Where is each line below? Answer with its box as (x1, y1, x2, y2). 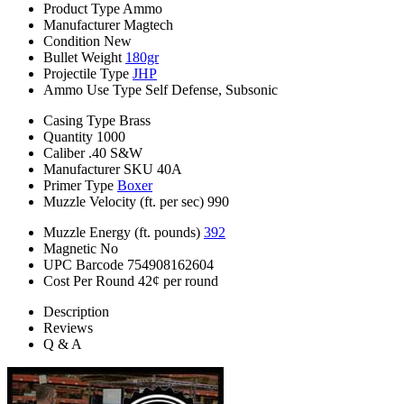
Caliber (43, 145, 85, 161)
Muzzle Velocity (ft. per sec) (43, 194, 204, 210)
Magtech (124, 17, 173, 33)
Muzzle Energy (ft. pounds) (43, 225, 200, 241)
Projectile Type (43, 66, 129, 82)
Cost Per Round (43, 273, 134, 289)
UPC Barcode (43, 257, 124, 273)
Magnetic (43, 241, 96, 257)
